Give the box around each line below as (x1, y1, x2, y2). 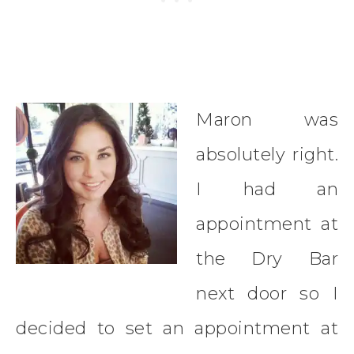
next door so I (196, 282, 338, 304)
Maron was (196, 108, 338, 130)
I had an (196, 178, 338, 200)
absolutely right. (196, 143, 338, 165)
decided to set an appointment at (16, 317, 338, 339)
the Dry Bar (196, 247, 338, 269)
